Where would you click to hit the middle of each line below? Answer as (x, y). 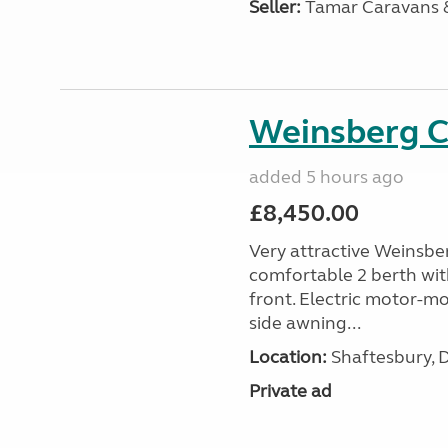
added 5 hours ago (326, 177)
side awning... (304, 323)
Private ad (290, 391)
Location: (287, 357)
